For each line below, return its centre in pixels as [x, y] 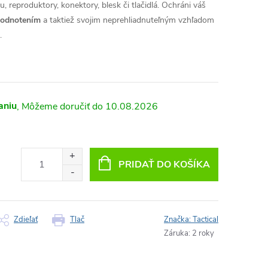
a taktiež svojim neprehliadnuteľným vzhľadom [129, 20]
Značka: [178, 220]
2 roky [203, 233]
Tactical [205, 220]
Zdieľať [26, 220]
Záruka [176, 233]
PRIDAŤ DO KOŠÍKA [164, 164]
